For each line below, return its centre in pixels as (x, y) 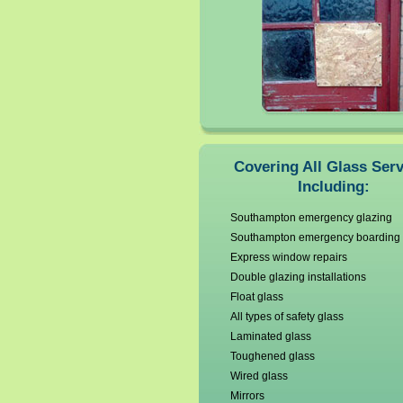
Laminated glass (270, 336)
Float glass (256, 297)
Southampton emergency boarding (315, 237)
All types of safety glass (287, 317)
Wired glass (259, 376)
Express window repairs (288, 257)
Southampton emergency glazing (311, 218)
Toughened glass (272, 356)
